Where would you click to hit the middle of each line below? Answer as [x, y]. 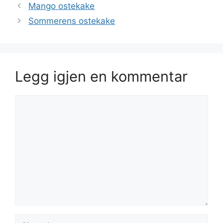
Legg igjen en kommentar [101, 77]
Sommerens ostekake [72, 21]
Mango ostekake [62, 6]
